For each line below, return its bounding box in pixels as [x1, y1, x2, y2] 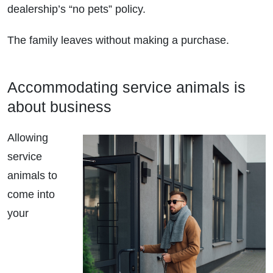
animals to [7, 169, 57, 182]
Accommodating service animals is [7, 79, 246, 96]
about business [7, 98, 112, 116]
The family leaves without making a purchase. [7, 34, 229, 47]
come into [7, 188, 55, 201]
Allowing [7, 132, 48, 144]
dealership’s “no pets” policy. [7, 3, 146, 16]
